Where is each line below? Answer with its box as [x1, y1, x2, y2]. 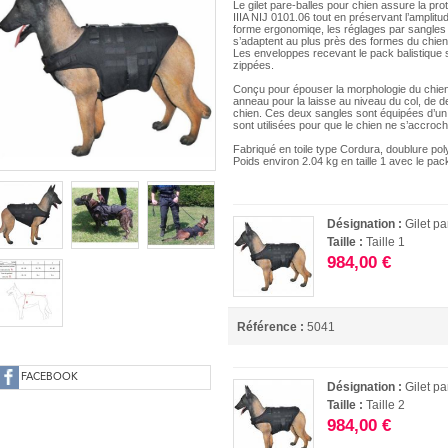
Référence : [237, 320, 305, 335]
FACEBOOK [21, 372, 78, 383]
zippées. [233, 59, 275, 72]
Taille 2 [366, 398, 406, 413]
